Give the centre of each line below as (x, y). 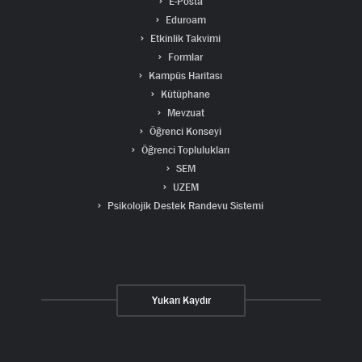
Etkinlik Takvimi (185, 38)
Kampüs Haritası (185, 75)
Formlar (185, 57)
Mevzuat (184, 112)
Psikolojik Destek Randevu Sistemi (185, 205)
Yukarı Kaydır (181, 300)
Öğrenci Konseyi (185, 131)
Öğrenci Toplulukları (185, 149)
